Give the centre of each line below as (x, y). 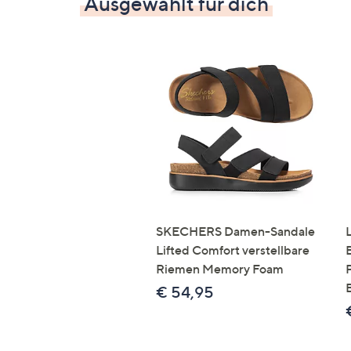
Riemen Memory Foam (220, 269)
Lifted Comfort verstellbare (233, 250)
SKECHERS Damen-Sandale (235, 232)
